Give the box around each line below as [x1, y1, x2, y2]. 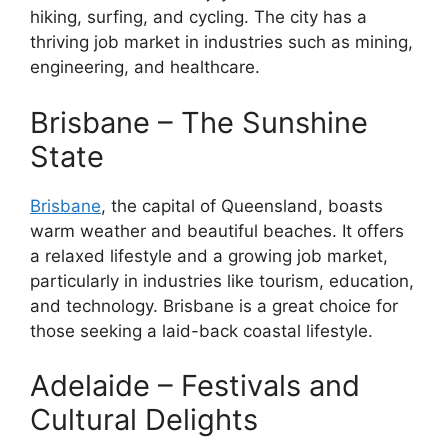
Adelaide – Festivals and [30, 368, 360, 403]
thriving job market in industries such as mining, [30, 32, 413, 52]
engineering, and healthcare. [30, 57, 260, 77]
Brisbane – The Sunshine [30, 104, 368, 140]
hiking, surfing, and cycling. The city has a [30, 7, 367, 27]
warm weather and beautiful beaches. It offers [30, 220, 404, 241]
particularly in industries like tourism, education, [30, 270, 414, 291]
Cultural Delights [30, 402, 258, 437]
